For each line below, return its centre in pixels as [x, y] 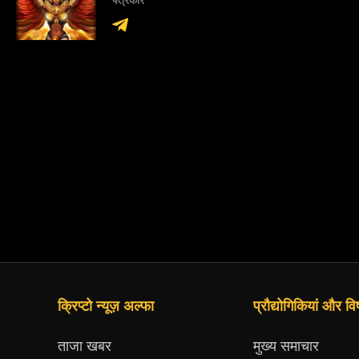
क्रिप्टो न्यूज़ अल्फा [106, 307]
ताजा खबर [85, 347]
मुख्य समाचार [286, 347]
